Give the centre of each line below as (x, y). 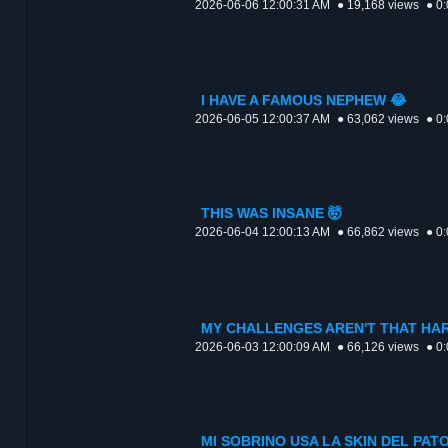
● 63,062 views (378, 119)
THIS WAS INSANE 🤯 (271, 214)
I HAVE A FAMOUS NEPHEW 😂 (303, 101)
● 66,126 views (378, 347)
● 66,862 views (378, 232)
